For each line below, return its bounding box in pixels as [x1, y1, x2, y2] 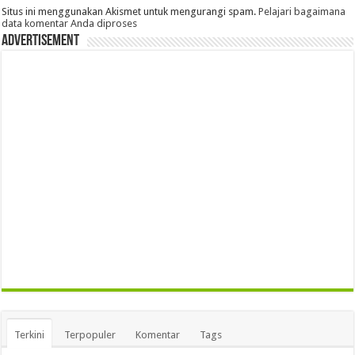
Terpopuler [64, 329, 116, 342]
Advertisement [2, 33, 80, 50]
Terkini [14, 329, 45, 342]
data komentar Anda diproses [2, 17, 138, 30]
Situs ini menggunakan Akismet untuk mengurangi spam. [2, 6, 259, 18]
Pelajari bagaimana [258, 6, 346, 18]
